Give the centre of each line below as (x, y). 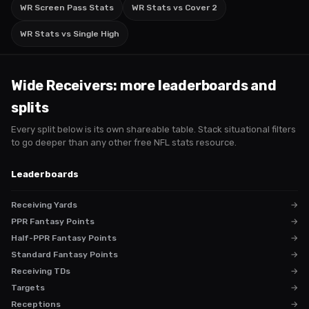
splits (30, 108)
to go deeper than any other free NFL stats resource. (124, 142)
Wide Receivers (62, 86)
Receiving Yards (44, 205)
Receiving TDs (41, 271)
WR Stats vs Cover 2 (175, 8)
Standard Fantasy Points (64, 255)
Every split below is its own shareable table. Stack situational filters (153, 129)
